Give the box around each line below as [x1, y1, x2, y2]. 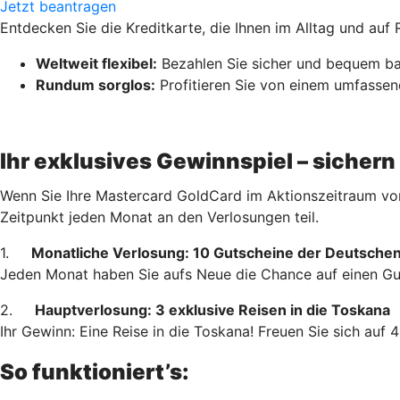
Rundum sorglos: [36, 75, 155, 94]
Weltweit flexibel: [36, 54, 157, 72]
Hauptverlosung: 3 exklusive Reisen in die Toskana [35, 300, 390, 319]
